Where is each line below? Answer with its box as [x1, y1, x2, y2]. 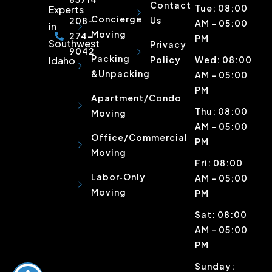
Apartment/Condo [90, 92, 182, 104]
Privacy [149, 39, 186, 50]
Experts [49, 3, 84, 16]
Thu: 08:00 [195, 106, 248, 117]
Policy [149, 54, 181, 66]
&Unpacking [90, 68, 150, 80]
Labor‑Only [90, 171, 146, 183]
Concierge [90, 13, 142, 25]
